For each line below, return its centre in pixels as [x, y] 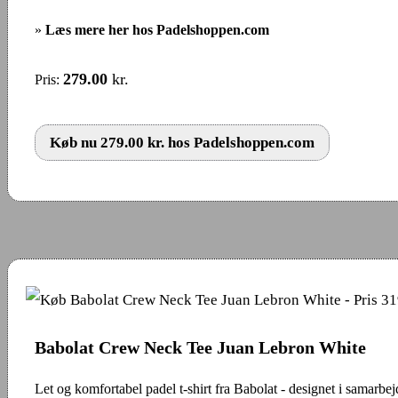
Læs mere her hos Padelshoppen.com [157, 29]
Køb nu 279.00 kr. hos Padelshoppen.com [182, 142]
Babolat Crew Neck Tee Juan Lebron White [200, 347]
